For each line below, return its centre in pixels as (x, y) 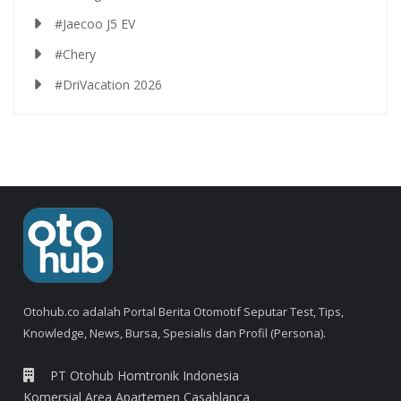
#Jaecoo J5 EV (95, 23)
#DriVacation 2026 (108, 84)
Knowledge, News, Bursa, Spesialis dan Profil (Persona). (175, 333)
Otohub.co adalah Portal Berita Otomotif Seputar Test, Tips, (183, 311)
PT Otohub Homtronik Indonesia (145, 375)
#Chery (75, 54)
